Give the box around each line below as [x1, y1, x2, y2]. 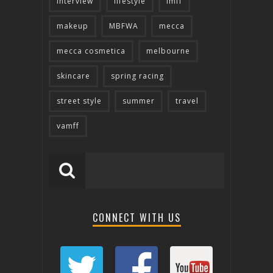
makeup [57, 21, 88, 32]
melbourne [146, 46, 190, 57]
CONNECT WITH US [92, 210, 181, 225]
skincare [57, 71, 90, 82]
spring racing [111, 71, 164, 82]
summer [122, 96, 155, 107]
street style [57, 96, 102, 107]
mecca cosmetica [57, 46, 126, 57]
